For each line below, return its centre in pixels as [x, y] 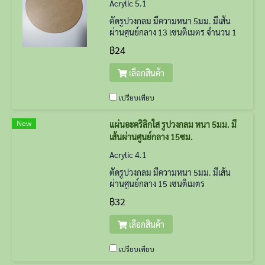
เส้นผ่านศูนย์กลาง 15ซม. [151, 137]
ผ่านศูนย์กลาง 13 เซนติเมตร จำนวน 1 [173, 32]
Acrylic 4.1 [128, 154]
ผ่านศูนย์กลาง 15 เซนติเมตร [157, 183]
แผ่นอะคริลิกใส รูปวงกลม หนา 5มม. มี [173, 124]
